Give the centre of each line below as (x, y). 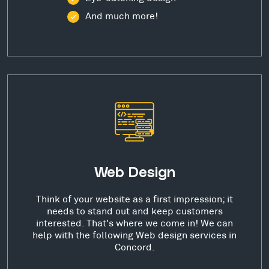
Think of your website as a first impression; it (134, 199)
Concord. (134, 247)
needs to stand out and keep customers (134, 211)
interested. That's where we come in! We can (134, 223)
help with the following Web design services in (134, 235)
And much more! (122, 16)
